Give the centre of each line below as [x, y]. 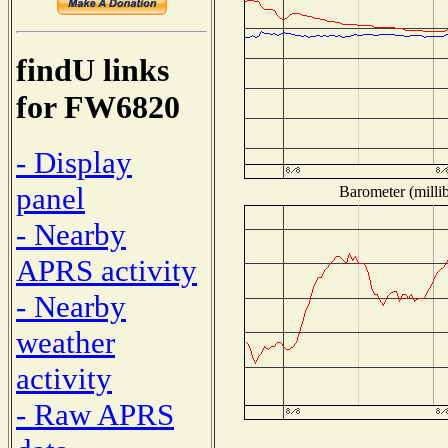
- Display [74, 162]
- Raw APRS [95, 414]
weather [65, 342]
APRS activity [106, 270]
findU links [92, 70]
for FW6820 [98, 107]
